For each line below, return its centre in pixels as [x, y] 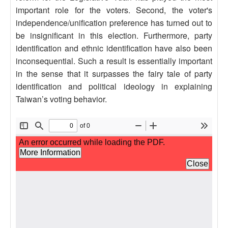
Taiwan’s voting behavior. [61, 99]
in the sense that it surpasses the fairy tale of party [114, 74]
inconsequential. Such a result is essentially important [114, 61]
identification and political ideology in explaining [114, 86]
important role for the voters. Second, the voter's [114, 10]
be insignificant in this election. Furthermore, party [114, 35]
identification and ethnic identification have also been [114, 48]
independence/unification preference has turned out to [114, 23]
